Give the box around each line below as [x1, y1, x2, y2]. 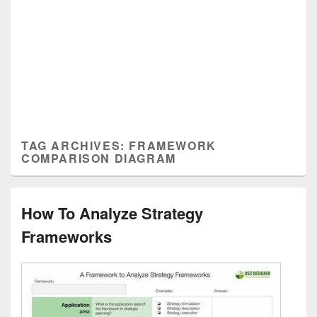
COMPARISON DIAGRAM [21, 150, 176, 166]
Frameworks [21, 225, 112, 248]
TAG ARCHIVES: [21, 137, 129, 154]
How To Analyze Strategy [21, 202, 203, 224]
